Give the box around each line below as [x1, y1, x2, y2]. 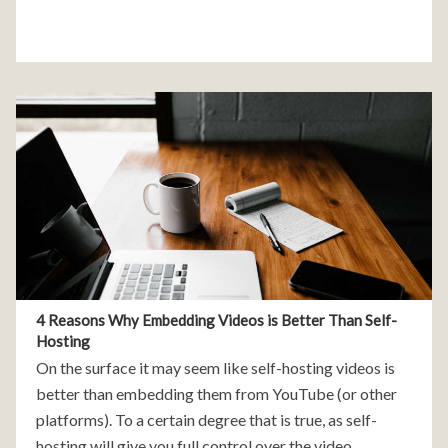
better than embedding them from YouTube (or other [36, 383, 397, 403]
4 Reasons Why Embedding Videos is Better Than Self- [36, 310, 397, 329]
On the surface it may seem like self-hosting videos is [36, 357, 395, 377]
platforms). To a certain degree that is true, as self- [36, 409, 377, 429]
